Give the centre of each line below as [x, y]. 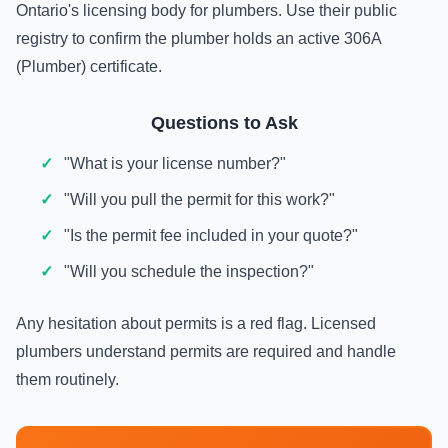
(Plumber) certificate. [89, 66]
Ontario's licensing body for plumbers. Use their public [206, 10]
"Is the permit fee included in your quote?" [211, 235]
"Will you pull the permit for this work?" [199, 199]
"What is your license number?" [175, 163]
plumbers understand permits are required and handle [206, 351]
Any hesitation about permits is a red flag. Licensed [196, 323]
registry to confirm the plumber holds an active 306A [198, 38]
